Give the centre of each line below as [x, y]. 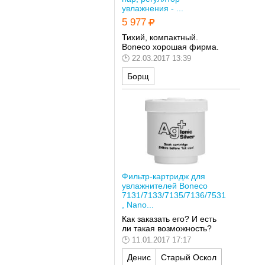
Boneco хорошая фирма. [170, 47]
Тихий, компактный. [160, 38]
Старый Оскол [188, 258]
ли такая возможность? [167, 228]
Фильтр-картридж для [163, 176]
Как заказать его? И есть [169, 219]
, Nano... [138, 204]
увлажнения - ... [152, 8]
